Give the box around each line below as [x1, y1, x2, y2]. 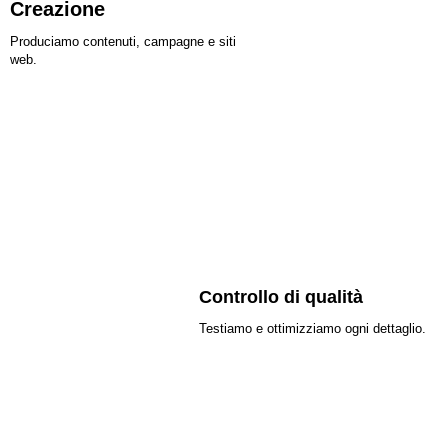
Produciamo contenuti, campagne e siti [10, 33, 236, 49]
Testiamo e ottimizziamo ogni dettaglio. [199, 321, 427, 337]
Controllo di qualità [199, 287, 364, 308]
